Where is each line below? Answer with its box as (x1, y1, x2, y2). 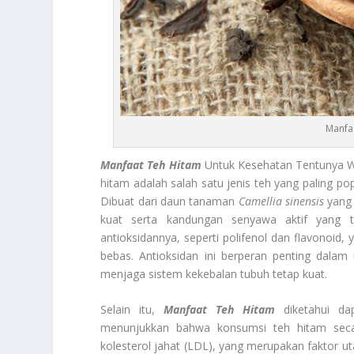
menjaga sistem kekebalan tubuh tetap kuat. (100, 265, 328, 281)
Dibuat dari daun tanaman (100, 193, 239, 209)
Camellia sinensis (238, 193, 324, 209)
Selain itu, (100, 302, 164, 318)
